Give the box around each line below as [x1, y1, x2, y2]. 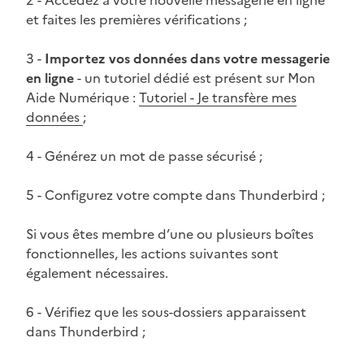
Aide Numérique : [26, 87, 139, 107]
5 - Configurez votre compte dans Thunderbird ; [26, 184, 325, 205]
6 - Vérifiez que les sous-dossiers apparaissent [26, 301, 306, 322]
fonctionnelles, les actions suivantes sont [26, 243, 279, 263]
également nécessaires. [26, 262, 168, 283]
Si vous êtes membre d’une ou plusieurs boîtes [26, 223, 314, 244]
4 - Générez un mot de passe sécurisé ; [26, 145, 262, 166]
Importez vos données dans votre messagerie [45, 48, 330, 68]
